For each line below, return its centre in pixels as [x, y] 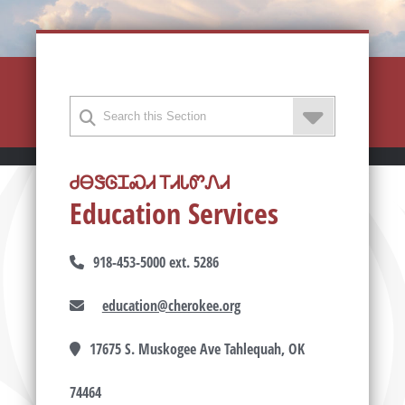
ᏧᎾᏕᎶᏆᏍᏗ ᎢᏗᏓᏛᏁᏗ [149, 182]
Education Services [174, 213]
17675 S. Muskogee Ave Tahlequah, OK [197, 349]
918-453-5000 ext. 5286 [155, 263]
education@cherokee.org [171, 306]
